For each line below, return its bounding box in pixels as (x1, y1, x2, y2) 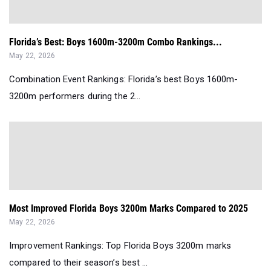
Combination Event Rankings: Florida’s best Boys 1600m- (9, 74, 238, 85)
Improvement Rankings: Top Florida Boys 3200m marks (9, 240, 232, 252)
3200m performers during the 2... (9, 91, 141, 102)
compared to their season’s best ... (9, 257, 148, 269)
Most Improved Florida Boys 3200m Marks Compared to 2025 (9, 203, 248, 215)
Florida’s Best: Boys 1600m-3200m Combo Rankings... (9, 36, 222, 48)
